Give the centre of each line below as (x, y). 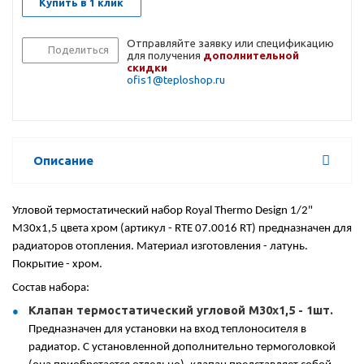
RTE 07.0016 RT (213, 229)
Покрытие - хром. (57, 265)
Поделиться (78, 50)
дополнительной (251, 56)
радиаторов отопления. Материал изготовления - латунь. (160, 247)
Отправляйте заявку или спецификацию (230, 44)
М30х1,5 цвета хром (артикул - (93, 229)
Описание (63, 161)
